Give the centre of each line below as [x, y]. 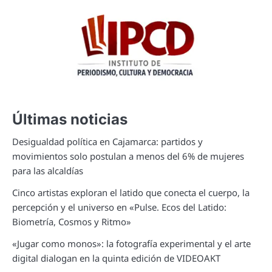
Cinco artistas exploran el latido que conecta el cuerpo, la [131, 192]
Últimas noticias [70, 119]
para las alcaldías [48, 170]
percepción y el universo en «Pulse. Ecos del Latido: [119, 207]
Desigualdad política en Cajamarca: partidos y [107, 141]
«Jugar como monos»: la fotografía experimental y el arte [131, 243]
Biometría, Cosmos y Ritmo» [72, 221]
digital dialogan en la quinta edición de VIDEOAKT [116, 258]
